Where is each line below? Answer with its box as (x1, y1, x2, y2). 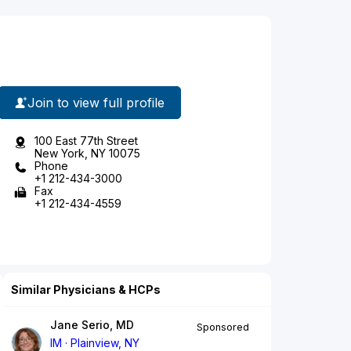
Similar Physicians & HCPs (11, 283, 161, 297)
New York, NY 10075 (34, 147, 140, 161)
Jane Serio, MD (50, 318, 134, 332)
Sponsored (197, 321, 249, 334)
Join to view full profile (27, 94, 165, 110)
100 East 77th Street (34, 134, 138, 148)
